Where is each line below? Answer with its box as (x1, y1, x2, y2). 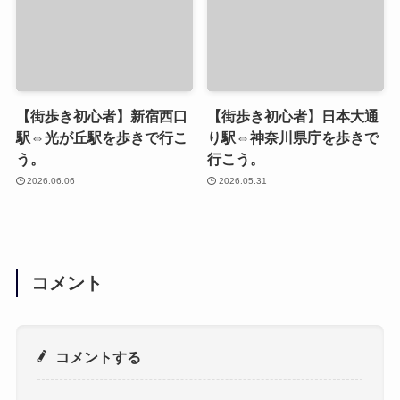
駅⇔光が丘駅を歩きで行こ (15, 129, 187, 146)
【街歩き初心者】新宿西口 (15, 108, 187, 125)
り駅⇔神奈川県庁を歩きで (207, 129, 379, 146)
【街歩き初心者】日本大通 (207, 108, 379, 125)
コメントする (52, 348, 142, 365)
